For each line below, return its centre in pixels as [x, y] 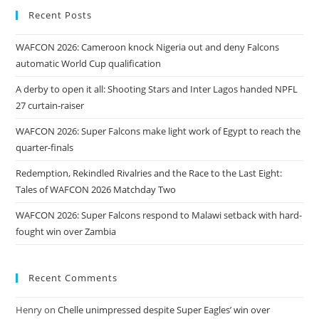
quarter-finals [45, 147]
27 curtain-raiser [50, 105]
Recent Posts [61, 15]
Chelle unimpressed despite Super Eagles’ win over [164, 309]
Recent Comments [73, 277]
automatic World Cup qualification [89, 63]
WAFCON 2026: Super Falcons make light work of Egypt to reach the [158, 131]
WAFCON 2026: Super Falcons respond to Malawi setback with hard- [159, 215]
